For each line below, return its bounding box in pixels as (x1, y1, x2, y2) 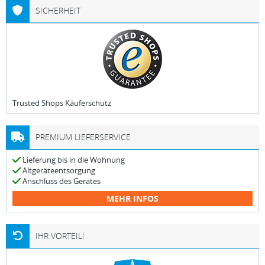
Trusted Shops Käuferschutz (12, 98, 111, 108)
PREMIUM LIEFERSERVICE (35, 131, 131, 143)
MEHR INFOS (106, 193, 159, 204)
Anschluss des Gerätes (21, 176, 101, 186)
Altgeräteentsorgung (21, 165, 95, 176)
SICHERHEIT (35, 5, 80, 16)
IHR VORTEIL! (35, 230, 84, 241)
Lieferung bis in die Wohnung (21, 154, 125, 165)
